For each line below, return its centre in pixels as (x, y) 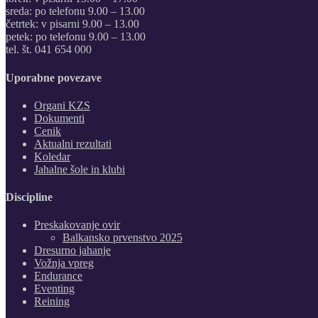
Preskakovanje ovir (77, 225)
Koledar (52, 156)
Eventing (54, 289)
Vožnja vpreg (64, 263)
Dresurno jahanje (72, 251)
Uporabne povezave (54, 77)
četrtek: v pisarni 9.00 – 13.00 (72, 24)
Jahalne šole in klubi (79, 169)
